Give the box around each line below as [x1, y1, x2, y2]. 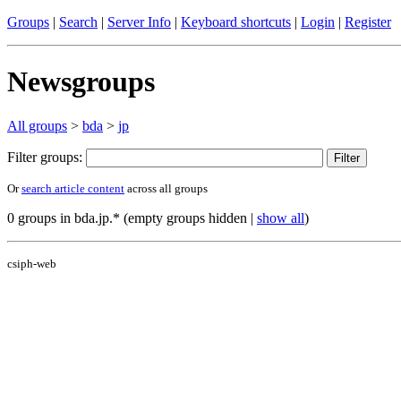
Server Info [107, 14, 171, 30]
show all [257, 209, 304, 226]
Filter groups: [7, 149, 86, 165]
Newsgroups [7, 65, 155, 98]
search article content [21, 181, 124, 195]
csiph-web [7, 256, 56, 270]
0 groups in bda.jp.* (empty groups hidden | [7, 209, 257, 226]
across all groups [124, 181, 208, 195]
